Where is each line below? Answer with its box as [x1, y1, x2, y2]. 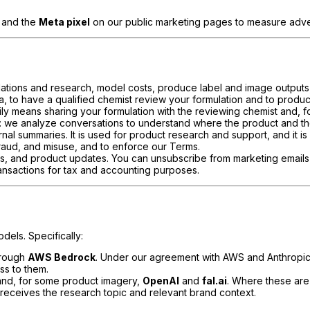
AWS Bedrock [28, 251, 95, 264]
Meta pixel [39, 16, 90, 28]
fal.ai [202, 275, 227, 287]
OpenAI [143, 275, 179, 287]
